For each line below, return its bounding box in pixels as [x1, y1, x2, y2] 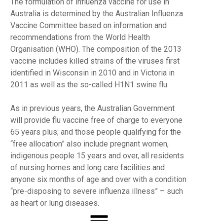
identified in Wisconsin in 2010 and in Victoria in [10, 68, 175, 77]
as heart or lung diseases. [10, 198, 99, 208]
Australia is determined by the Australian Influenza [10, 9, 183, 18]
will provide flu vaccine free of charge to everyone [10, 115, 183, 125]
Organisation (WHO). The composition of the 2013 [10, 44, 182, 54]
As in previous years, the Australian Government [10, 104, 175, 113]
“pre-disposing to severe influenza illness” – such [10, 186, 183, 196]
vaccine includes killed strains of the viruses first [10, 56, 180, 66]
